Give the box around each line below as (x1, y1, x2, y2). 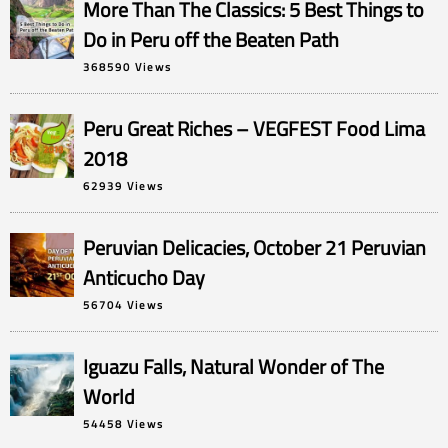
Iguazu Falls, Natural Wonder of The (82, 350, 384, 382)
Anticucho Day (82, 261, 205, 293)
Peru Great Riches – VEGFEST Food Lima (82, 112, 425, 144)
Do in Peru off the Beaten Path (82, 23, 339, 55)
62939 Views (82, 176, 164, 194)
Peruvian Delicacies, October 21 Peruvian (82, 231, 426, 263)
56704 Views (82, 295, 164, 313)
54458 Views (82, 414, 164, 432)
